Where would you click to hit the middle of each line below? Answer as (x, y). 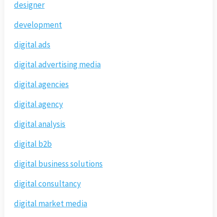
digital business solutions (58, 164)
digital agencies (41, 85)
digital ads (32, 45)
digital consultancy (47, 184)
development (38, 25)
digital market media (50, 204)
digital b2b (33, 144)
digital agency (38, 104)
